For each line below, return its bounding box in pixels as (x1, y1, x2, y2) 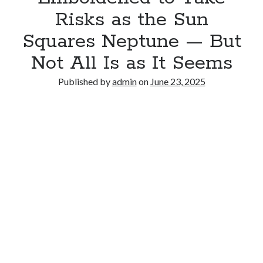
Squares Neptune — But (22, 29, 241, 54)
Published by (58, 76, 112, 87)
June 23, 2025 (150, 76, 205, 87)
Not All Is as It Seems (31, 51, 232, 76)
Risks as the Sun (55, 8, 208, 32)
